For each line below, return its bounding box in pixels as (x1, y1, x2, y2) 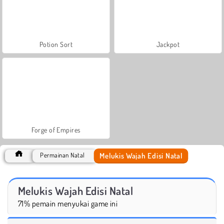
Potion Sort (39, 39, 73, 48)
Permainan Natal (40, 150, 85, 159)
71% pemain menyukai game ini (18, 198, 118, 208)
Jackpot (156, 39, 180, 48)
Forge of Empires (31, 125, 80, 134)
